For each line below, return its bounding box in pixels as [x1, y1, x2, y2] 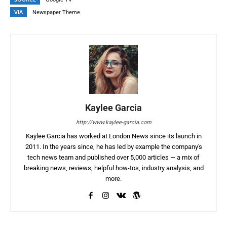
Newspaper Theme [32, 9, 80, 16]
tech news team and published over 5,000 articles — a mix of [27, 154, 200, 162]
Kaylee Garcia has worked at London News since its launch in [25, 132, 202, 140]
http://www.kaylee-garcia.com [75, 119, 152, 126]
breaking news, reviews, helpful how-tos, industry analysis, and [23, 164, 204, 172]
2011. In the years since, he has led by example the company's [25, 143, 202, 151]
